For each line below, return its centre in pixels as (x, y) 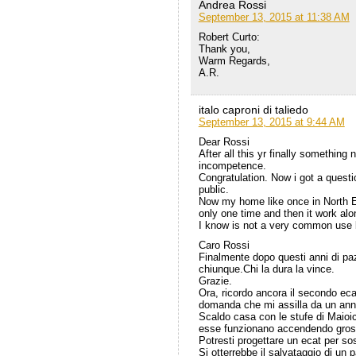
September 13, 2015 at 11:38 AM (274, 17)
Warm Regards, (234, 61)
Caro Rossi (224, 246)
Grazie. (215, 281)
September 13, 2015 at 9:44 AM (271, 122)
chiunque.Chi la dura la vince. (266, 269)
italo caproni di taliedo (253, 110)
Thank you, (224, 49)
